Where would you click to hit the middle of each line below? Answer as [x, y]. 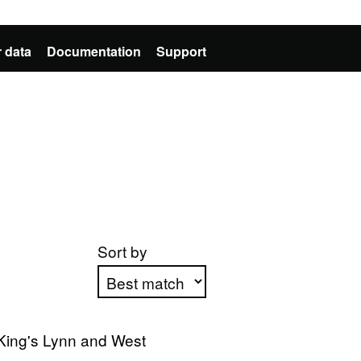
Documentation [94, 51]
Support [181, 51]
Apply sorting [152, 338]
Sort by [122, 251]
